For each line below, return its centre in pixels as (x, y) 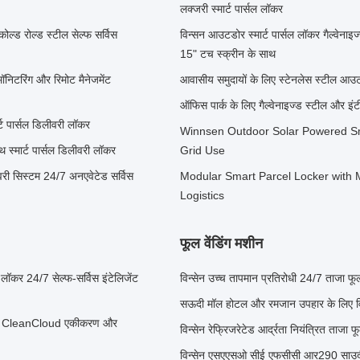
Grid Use (202, 150)
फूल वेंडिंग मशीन (221, 243)
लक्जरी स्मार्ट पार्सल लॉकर (231, 9)
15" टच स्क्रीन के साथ (228, 54)
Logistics (202, 195)
